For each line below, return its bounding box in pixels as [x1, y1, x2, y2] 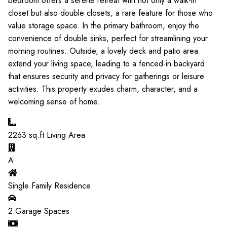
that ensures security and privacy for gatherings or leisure [8, 70, 204, 82]
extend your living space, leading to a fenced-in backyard [8, 58, 205, 69]
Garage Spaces [13, 205, 69, 217]
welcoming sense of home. [8, 96, 100, 107]
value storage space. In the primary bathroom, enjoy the [8, 20, 199, 31]
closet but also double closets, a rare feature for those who [8, 7, 213, 19]
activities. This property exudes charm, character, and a [8, 83, 198, 95]
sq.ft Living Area [26, 129, 85, 141]
